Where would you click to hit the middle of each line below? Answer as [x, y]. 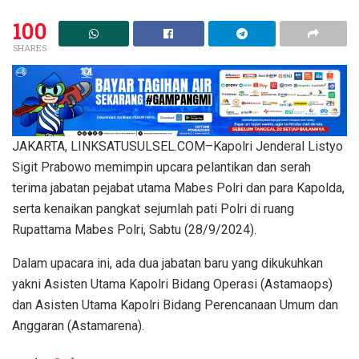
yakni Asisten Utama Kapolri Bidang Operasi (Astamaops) [172, 284]
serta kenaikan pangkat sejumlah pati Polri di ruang [153, 209]
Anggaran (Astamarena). [78, 326]
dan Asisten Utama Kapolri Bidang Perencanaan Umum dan [175, 305]
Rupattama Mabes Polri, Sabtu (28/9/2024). [134, 230]
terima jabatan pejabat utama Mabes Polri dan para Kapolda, [178, 188]
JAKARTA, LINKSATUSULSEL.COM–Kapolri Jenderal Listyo [177, 147]
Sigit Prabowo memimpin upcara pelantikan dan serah [161, 167]
